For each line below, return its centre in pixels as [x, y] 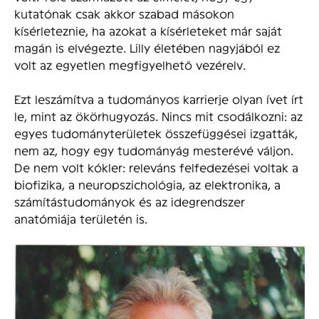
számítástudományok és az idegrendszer [130, 201]
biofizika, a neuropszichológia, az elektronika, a [147, 184]
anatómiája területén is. [81, 218]
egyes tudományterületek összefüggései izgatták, [156, 132]
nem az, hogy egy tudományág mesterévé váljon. [154, 150]
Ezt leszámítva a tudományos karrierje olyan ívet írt [159, 98]
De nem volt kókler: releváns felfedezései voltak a [156, 167]
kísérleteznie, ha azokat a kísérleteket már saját [148, 30]
